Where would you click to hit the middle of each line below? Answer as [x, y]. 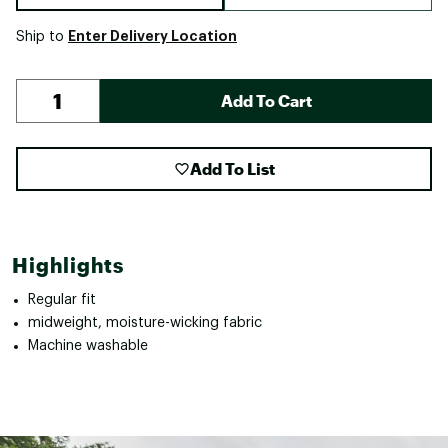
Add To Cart [266, 100]
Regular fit [62, 299]
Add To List [232, 168]
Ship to [42, 36]
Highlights [68, 264]
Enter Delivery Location [152, 35]
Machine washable [88, 345]
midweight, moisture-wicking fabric [145, 322]
